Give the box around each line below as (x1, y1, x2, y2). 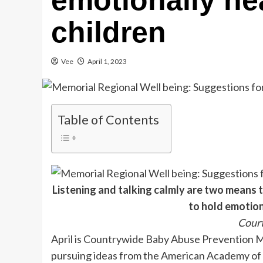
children (51, 16, 166, 49)
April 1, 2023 (87, 57, 127, 66)
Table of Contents (58, 112, 159, 127)
